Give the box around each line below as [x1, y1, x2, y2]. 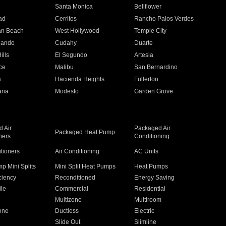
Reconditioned [54, 174, 95, 181]
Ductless [54, 207, 79, 214]
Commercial [54, 185, 88, 192]
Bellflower [134, 3, 162, 10]
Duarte [134, 39, 153, 46]
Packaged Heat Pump [54, 129, 115, 136]
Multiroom [134, 196, 162, 203]
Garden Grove [134, 88, 174, 95]
